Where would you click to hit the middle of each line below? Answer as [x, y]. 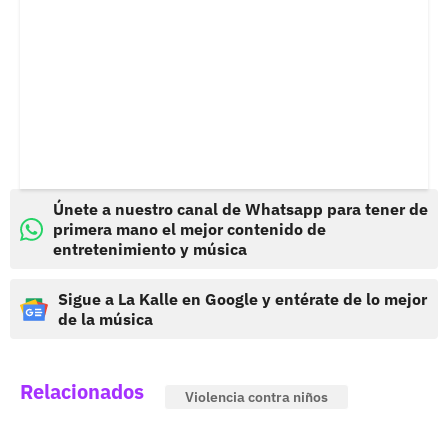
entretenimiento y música [150, 249]
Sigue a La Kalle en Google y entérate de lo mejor [242, 299]
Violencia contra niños [256, 397]
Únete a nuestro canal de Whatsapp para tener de [240, 209]
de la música [105, 319]
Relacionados [82, 392]
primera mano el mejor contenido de [189, 229]
